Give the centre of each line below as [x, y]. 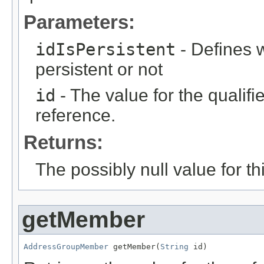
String [174, 247]
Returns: [63, 143]
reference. [75, 115]
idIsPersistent [105, 50]
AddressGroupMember [66, 247]
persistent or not [99, 70]
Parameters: [79, 22]
